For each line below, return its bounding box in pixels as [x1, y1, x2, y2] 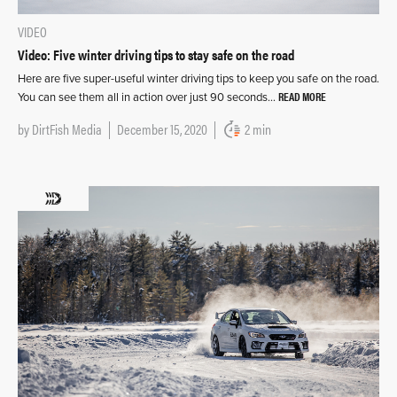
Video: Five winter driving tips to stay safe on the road [18, 44, 294, 65]
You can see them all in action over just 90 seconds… [18, 90, 278, 105]
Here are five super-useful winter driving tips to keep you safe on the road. [18, 72, 379, 86]
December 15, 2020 [117, 119, 207, 139]
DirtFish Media [32, 119, 102, 139]
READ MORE [278, 88, 326, 105]
